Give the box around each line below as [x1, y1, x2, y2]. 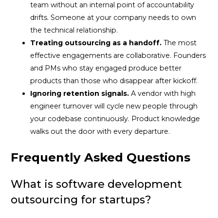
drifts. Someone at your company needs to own [30, 13, 197, 22]
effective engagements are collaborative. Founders [30, 51, 206, 60]
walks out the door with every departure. [30, 127, 170, 136]
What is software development [11, 178, 182, 191]
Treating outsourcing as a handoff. [30, 38, 162, 48]
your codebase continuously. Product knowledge [30, 114, 200, 124]
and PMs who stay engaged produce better [30, 64, 182, 73]
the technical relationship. [30, 26, 118, 35]
